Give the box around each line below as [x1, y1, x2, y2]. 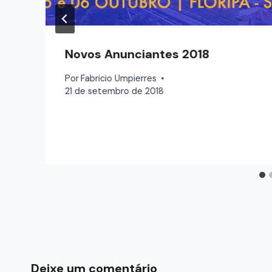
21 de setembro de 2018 [65, 85, 164, 97]
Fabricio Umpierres [81, 72, 157, 84]
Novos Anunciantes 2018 [65, 46, 209, 63]
